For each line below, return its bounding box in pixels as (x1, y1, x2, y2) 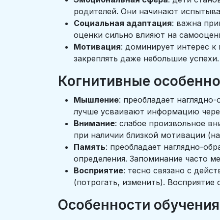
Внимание (74, 118, 115, 128)
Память (74, 142, 106, 152)
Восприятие (74, 165, 123, 175)
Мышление (74, 95, 119, 105)
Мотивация (74, 42, 121, 52)
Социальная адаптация (74, 18, 172, 28)
